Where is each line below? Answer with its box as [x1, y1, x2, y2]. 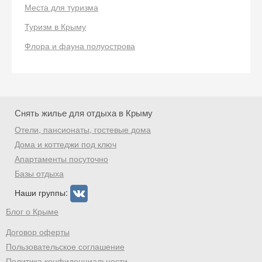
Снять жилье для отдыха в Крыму [15, 106, 153, 119]
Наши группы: [15, 186, 70, 198]
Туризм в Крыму [25, 20, 86, 32]
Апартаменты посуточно [15, 153, 108, 164]
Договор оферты [6, 226, 70, 237]
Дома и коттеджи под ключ [15, 138, 116, 150]
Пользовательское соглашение [6, 240, 125, 252]
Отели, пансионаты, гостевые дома [15, 123, 151, 135]
